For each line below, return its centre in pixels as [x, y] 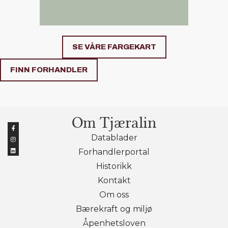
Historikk [114, 166]
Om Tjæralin [114, 123]
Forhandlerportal [114, 152]
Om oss [114, 195]
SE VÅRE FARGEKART [114, 47]
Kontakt [114, 181]
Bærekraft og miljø [114, 209]
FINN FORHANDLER [49, 70]
